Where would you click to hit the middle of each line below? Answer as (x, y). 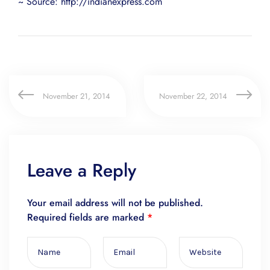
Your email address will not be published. (115, 202)
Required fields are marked (87, 217)
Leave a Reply (82, 170)
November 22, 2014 (193, 96)
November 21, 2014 (77, 96)
